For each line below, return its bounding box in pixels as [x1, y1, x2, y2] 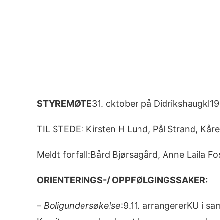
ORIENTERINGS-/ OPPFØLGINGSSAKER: [36, 175, 208, 185]
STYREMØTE [36, 98, 92, 109]
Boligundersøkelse [43, 200, 121, 211]
